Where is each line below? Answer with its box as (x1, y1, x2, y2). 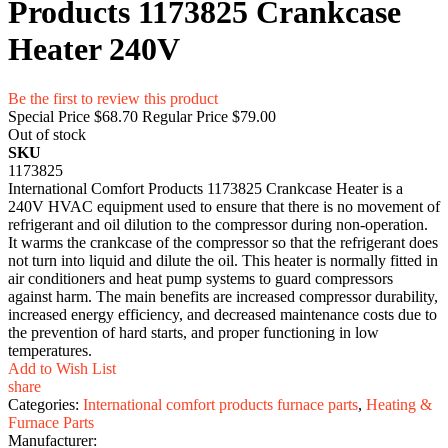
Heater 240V (8, 31, 180, 68)
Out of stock (8, 125, 86, 143)
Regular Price (142, 107, 228, 125)
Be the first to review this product (8, 89, 218, 107)
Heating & (366, 395, 432, 413)
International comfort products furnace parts (83, 395, 358, 413)
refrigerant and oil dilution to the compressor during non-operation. (8, 215, 428, 233)
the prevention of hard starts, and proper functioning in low (8, 323, 379, 341)
